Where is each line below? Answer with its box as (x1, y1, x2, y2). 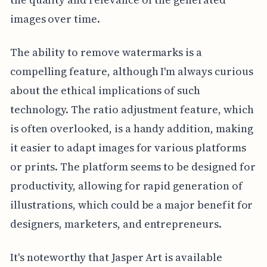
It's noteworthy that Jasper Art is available (10, 250, 222, 265)
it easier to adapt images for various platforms (10, 140, 246, 156)
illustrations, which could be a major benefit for (10, 197, 253, 213)
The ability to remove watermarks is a (10, 45, 203, 60)
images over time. (10, 11, 100, 27)
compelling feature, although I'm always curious (10, 64, 253, 79)
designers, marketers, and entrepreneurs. (10, 216, 222, 232)
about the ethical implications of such (10, 83, 200, 98)
